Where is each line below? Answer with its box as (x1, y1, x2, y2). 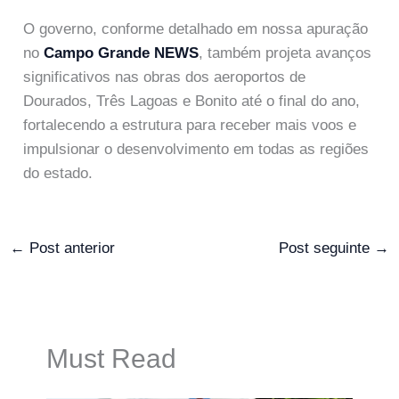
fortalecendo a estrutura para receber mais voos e (23, 116, 357, 134)
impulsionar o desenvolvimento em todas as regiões (23, 140, 370, 158)
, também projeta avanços (199, 44, 372, 61)
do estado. (23, 164, 94, 182)
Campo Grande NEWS (44, 44, 199, 61)
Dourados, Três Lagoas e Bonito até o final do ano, (23, 92, 361, 110)
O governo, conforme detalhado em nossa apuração (23, 20, 369, 37)
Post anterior (25, 239, 116, 256)
